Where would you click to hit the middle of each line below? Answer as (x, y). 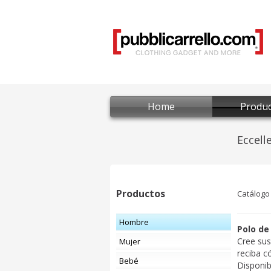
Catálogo (253, 194)
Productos (141, 194)
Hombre (137, 222)
